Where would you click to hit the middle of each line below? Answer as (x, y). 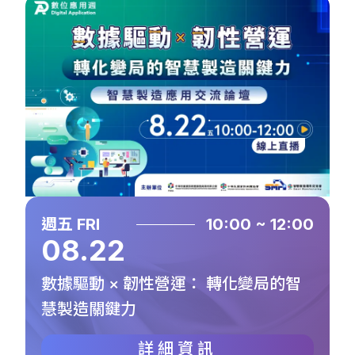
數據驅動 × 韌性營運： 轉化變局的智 (171, 283)
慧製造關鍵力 (89, 309)
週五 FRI (71, 224)
